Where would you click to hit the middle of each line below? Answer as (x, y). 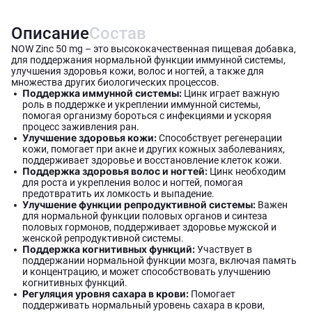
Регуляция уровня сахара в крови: (106, 294)
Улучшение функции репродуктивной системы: (139, 204)
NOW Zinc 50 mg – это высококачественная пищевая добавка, (154, 49)
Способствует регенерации (219, 138)
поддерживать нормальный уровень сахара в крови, (143, 305)
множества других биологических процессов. (115, 82)
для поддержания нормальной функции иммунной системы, (148, 60)
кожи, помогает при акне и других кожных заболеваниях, (154, 149)
